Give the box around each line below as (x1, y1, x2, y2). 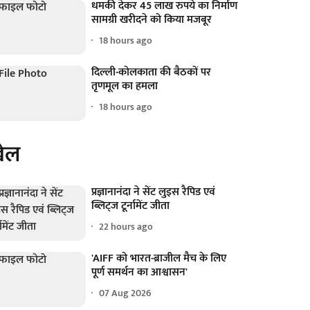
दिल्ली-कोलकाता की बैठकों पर (91, 62, 212, 82)
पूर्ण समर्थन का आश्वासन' (91, 262, 188, 282)
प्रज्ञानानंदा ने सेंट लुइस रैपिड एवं (91, 182, 216, 201)
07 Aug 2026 (99, 285, 152, 302)
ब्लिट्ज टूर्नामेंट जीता (91, 196, 170, 215)
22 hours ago (99, 219, 154, 235)
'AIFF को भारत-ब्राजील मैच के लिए (91, 248, 227, 268)
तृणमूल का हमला (91, 76, 158, 95)
